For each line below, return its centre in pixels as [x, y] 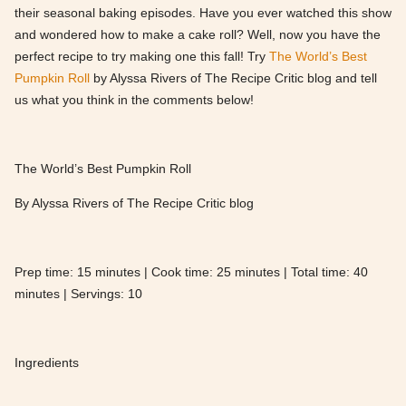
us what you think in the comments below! [134, 100]
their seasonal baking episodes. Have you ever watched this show [203, 13]
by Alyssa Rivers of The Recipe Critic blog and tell [233, 78]
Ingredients [47, 363]
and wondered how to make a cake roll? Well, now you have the [198, 35]
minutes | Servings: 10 [78, 294]
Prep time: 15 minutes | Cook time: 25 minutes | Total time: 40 [191, 272]
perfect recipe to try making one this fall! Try [142, 57]
